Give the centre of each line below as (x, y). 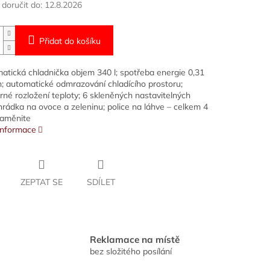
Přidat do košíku (70, 41)
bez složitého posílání (131, 251)
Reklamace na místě (135, 239)
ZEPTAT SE (41, 182)
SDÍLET (101, 182)
